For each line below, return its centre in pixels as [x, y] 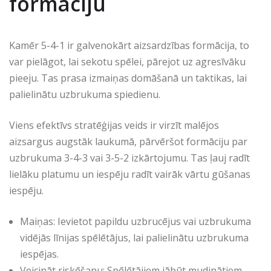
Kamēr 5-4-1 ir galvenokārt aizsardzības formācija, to [129, 45]
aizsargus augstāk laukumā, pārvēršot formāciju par [128, 142]
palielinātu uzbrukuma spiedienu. [85, 94]
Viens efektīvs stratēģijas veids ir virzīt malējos [114, 125]
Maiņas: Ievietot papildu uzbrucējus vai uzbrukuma [135, 221]
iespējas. [39, 254]
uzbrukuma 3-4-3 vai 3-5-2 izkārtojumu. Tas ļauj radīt [129, 158]
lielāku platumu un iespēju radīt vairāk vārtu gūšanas [130, 174]
